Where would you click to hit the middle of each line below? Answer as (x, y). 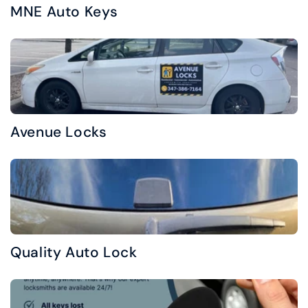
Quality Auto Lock (74, 252)
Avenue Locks (59, 132)
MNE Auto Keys (64, 12)
